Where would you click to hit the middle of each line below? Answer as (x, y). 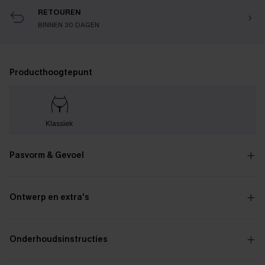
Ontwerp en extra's (49, 197)
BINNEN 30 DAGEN (69, 25)
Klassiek (60, 123)
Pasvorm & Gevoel (47, 155)
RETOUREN (59, 12)
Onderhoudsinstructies (59, 239)
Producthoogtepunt (51, 72)
